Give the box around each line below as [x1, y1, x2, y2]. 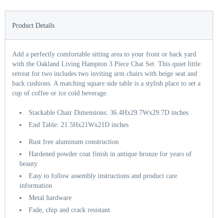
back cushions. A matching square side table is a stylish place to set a [12, 80, 200, 88]
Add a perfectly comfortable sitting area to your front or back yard [12, 51, 196, 58]
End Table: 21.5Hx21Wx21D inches [29, 121, 128, 129]
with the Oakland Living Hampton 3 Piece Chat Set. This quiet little [12, 60, 200, 68]
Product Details [12, 22, 54, 30]
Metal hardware [29, 194, 72, 202]
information [19, 182, 52, 190]
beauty [19, 160, 37, 168]
